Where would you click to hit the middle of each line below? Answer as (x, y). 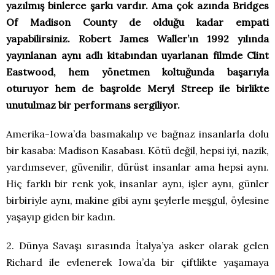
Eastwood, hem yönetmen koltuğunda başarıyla (137, 72)
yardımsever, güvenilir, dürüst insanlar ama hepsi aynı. (137, 167)
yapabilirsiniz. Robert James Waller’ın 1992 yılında (137, 39)
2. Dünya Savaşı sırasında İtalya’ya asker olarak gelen (137, 246)
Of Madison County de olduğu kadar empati (137, 22)
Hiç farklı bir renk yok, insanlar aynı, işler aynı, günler (137, 184)
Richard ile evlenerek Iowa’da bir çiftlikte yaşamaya (137, 262)
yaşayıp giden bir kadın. (61, 217)
